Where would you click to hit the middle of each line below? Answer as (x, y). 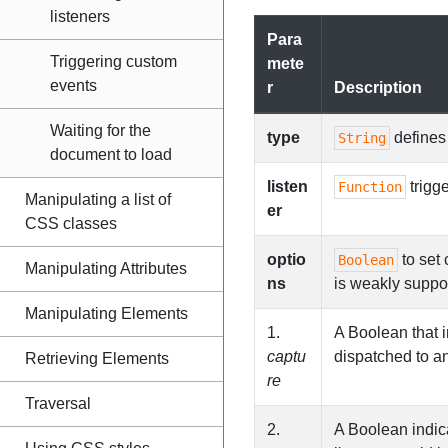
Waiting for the (100, 130)
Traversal (58, 403)
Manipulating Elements (106, 313)
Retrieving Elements (97, 358)
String (362, 138)
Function (370, 187)
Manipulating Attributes (106, 268)
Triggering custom (113, 61)
